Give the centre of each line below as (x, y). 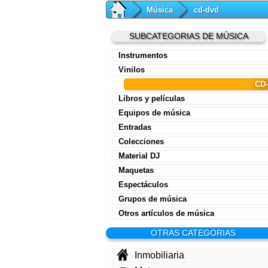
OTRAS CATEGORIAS (193, 233)
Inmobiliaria (159, 255)
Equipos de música (154, 113)
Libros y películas (152, 99)
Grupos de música (153, 199)
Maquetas (136, 170)
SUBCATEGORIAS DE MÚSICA (188, 36)
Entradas (135, 127)
